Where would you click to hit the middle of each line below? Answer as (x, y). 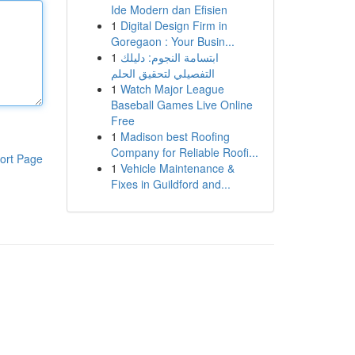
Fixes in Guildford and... (170, 184)
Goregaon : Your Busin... (172, 41)
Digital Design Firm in (174, 25)
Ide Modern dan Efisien (169, 10)
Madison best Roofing (175, 136)
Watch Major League (172, 89)
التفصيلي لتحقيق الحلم (162, 73)
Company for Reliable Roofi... (184, 152)
